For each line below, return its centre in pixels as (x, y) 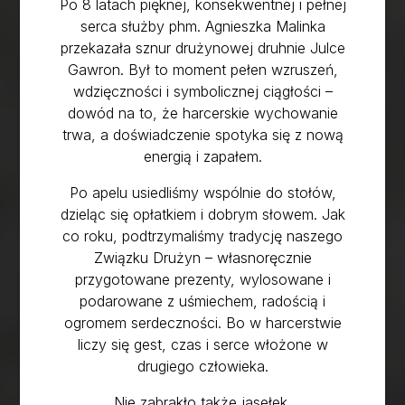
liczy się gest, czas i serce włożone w (202, 344)
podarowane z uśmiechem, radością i (202, 301)
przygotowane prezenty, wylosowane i (202, 279)
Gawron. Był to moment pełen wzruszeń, (202, 69)
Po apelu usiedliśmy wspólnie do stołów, (202, 192)
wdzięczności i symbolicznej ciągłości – (202, 91)
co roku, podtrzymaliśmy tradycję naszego (202, 235)
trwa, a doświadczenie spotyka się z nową (202, 134)
